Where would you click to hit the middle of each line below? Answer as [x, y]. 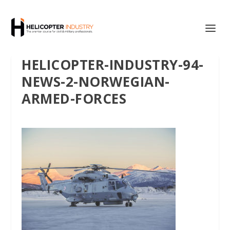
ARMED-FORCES [74, 99]
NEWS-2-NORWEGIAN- [96, 82]
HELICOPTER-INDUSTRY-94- [113, 65]
